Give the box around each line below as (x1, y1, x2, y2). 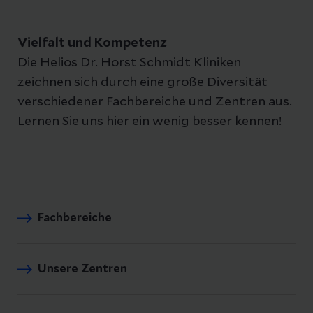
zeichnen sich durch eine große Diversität (17, 75, 268, 89)
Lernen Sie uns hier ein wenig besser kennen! (17, 115, 282, 128)
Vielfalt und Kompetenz (17, 36, 167, 50)
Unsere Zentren (38, 263, 127, 275)
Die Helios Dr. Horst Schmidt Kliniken (17, 56, 241, 69)
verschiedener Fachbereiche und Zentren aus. (17, 95, 292, 108)
